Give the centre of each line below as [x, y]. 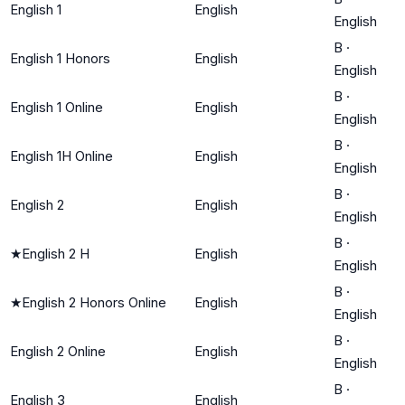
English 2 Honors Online [94, 302]
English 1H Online [61, 155]
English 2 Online [58, 351]
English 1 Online [57, 107]
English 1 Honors [60, 58]
